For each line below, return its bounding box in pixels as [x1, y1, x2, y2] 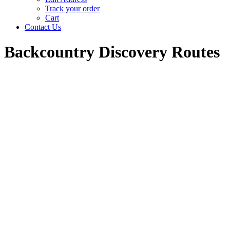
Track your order [45, 4, 100, 13]
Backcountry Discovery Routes [4, 43, 220, 62]
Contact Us [25, 23, 61, 31]
